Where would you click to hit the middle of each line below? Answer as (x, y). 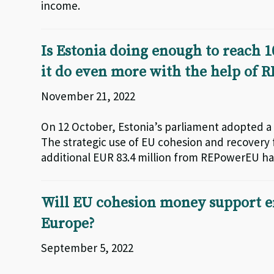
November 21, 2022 (88, 96)
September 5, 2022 (87, 248)
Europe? (68, 224)
